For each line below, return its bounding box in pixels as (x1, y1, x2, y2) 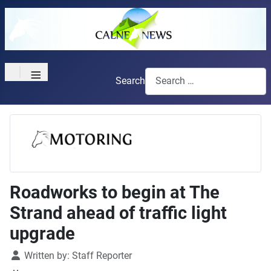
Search (116, 75, 145, 87)
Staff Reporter (72, 249, 132, 261)
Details (9, 249, 39, 261)
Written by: (22, 249, 72, 261)
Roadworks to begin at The (10, 181, 220, 203)
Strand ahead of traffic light (10, 202, 227, 223)
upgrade (10, 223, 75, 244)
